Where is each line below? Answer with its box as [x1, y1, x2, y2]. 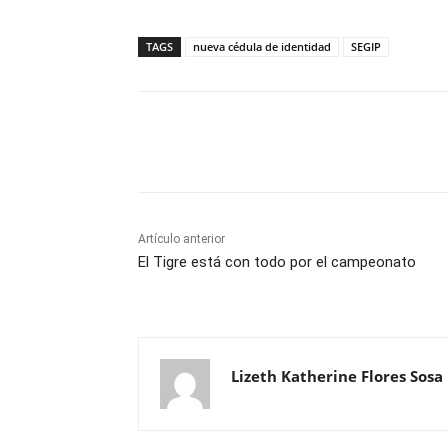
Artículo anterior [138, 231, 225, 246]
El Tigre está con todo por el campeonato [138, 252, 416, 271]
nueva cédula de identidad [193, 38, 331, 54]
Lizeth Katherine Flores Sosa [231, 365, 443, 386]
